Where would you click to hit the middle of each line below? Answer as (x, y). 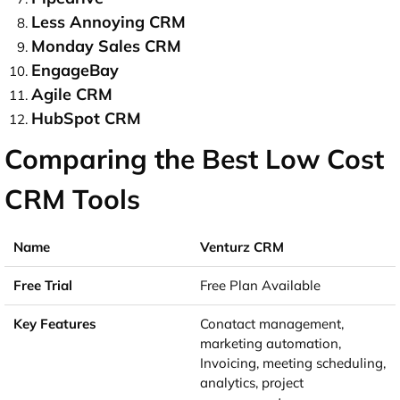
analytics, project (252, 383)
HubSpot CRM (86, 119)
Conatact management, (272, 324)
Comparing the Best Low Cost (194, 159)
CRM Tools (72, 200)
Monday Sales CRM (106, 46)
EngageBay (75, 71)
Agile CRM (72, 95)
